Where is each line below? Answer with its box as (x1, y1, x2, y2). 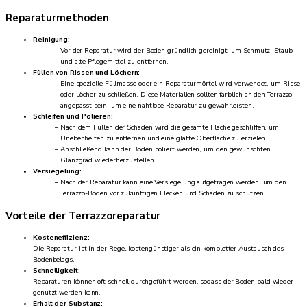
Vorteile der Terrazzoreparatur (5, 208, 161, 223)
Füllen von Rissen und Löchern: (33, 68, 140, 78)
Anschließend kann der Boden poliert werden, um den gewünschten (60, 145, 271, 155)
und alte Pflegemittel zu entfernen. (60, 57, 169, 67)
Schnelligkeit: (33, 266, 80, 275)
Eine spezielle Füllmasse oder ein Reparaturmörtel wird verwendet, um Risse (60, 79, 300, 89)
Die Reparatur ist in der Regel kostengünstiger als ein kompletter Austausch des (33, 244, 284, 254)
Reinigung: (33, 35, 71, 45)
